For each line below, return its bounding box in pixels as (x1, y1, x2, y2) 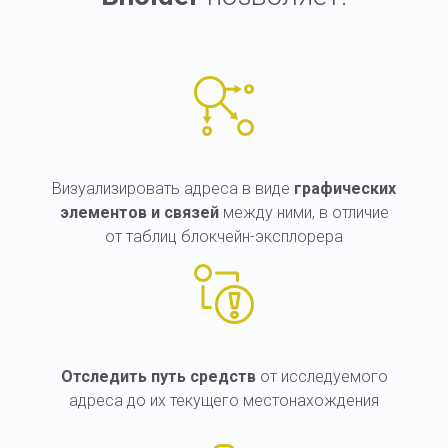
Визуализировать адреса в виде (52, 178, 294, 198)
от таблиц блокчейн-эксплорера (105, 226, 343, 246)
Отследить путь (60, 366, 186, 386)
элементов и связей (59, 202, 219, 222)
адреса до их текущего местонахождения (69, 390, 379, 410)
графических (294, 178, 396, 198)
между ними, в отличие (218, 202, 389, 222)
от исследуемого (259, 366, 388, 386)
